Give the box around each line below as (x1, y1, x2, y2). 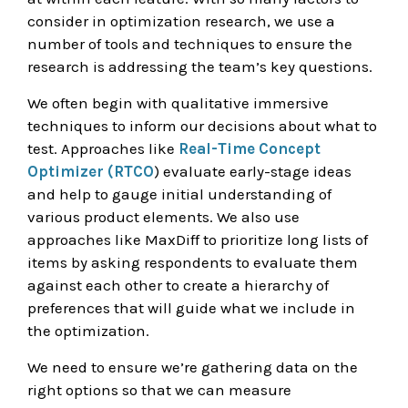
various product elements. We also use (27, 208, 300, 226)
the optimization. (27, 321, 149, 340)
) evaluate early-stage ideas (154, 162, 352, 180)
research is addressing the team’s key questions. (27, 57, 372, 76)
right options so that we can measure (27, 381, 291, 399)
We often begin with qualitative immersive (27, 94, 329, 112)
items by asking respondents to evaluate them (27, 253, 358, 271)
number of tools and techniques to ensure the (27, 35, 352, 53)
